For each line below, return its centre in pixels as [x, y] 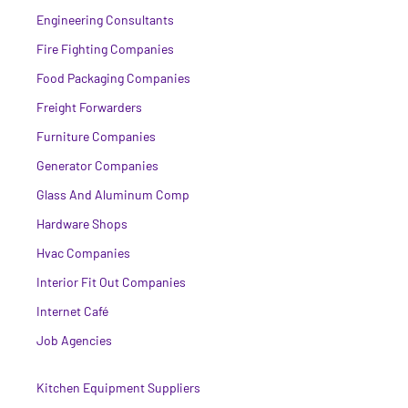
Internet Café [72, 311]
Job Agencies [74, 341]
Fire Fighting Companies [105, 49]
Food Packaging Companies [113, 78]
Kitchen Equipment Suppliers [118, 388]
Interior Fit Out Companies [111, 282]
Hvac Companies [83, 253]
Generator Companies [97, 166]
